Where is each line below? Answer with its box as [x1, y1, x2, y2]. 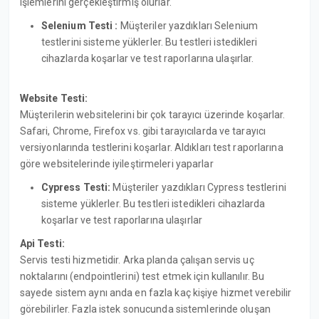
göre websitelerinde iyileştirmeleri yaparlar [19, 157, 214, 169]
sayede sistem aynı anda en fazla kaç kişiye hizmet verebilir [19, 286, 292, 298]
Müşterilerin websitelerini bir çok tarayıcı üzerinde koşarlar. [19, 108, 286, 120]
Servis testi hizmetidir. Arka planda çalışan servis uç [19, 253, 254, 266]
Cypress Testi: [41, 181, 111, 193]
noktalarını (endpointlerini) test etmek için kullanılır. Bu [19, 270, 265, 282]
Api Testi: [19, 237, 65, 249]
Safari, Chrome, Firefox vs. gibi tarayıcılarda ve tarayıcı [19, 125, 266, 137]
